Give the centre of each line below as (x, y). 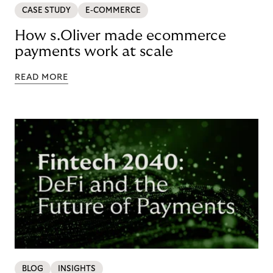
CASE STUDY (46, 11)
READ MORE (41, 78)
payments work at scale (94, 52)
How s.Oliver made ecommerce (120, 36)
